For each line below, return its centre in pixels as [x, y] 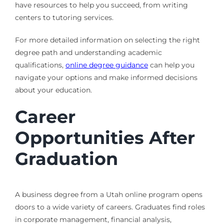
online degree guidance [106, 65]
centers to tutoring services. [64, 17]
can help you [171, 65]
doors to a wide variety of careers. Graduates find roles [110, 207]
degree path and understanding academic [88, 52]
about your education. [53, 90]
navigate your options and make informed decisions [106, 77]
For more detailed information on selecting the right [107, 40]
